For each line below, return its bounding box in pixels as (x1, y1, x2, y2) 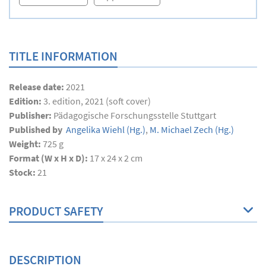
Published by (9, 123, 64, 136)
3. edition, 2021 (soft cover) (43, 95, 151, 107)
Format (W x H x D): (9, 152, 90, 164)
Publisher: (9, 109, 53, 122)
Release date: (9, 81, 66, 93)
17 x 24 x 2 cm (90, 152, 142, 164)
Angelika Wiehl (64, 123, 125, 136)
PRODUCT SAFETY (9, 203, 103, 220)
